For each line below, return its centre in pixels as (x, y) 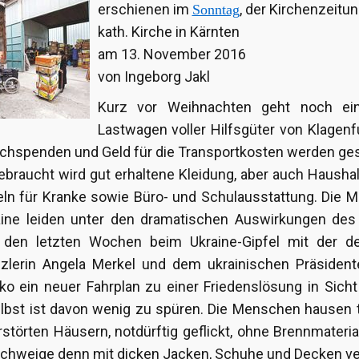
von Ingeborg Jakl (153, 77)
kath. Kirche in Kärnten (168, 32)
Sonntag (216, 10)
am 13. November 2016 (171, 54)
